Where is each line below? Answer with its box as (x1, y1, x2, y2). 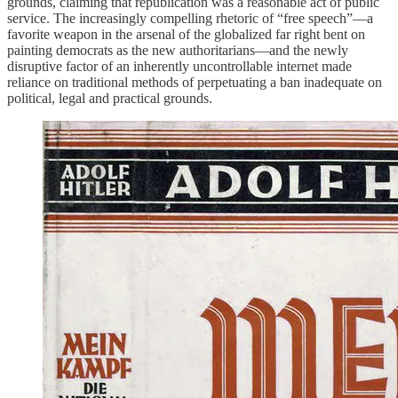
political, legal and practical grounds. (7, 90, 212, 106)
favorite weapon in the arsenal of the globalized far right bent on (7, 26, 365, 42)
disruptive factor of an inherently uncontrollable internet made (7, 58, 352, 74)
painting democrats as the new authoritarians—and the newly (7, 42, 348, 58)
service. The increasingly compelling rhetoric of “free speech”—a (7, 10, 373, 26)
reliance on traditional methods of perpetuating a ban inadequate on (7, 74, 382, 90)
